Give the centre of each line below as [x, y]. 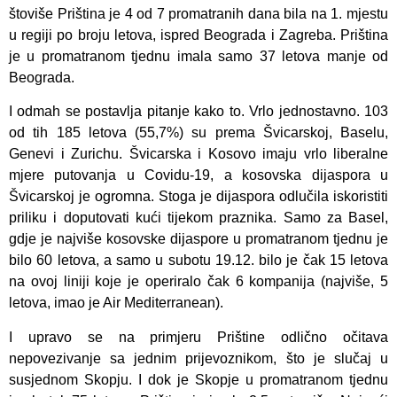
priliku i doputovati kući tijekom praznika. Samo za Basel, [198, 218]
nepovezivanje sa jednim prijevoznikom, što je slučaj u [198, 358]
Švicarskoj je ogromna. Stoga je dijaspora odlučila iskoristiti [198, 197]
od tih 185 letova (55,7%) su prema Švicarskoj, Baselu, [198, 133]
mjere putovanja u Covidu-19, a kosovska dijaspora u [198, 175]
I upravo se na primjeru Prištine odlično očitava [198, 337]
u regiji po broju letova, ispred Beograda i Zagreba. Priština [198, 35]
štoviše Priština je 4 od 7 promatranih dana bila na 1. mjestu [198, 14]
